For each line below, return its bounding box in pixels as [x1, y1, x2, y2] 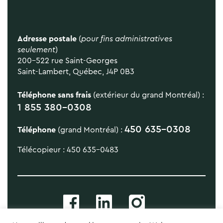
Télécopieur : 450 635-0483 [17, 145, 118, 154]
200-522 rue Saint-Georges [17, 56, 117, 65]
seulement [17, 45, 55, 54]
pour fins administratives [81, 34, 172, 43]
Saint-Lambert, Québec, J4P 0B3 [17, 67, 134, 76]
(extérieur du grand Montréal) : [91, 91, 204, 99]
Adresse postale [17, 34, 77, 43]
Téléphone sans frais [17, 91, 91, 99]
